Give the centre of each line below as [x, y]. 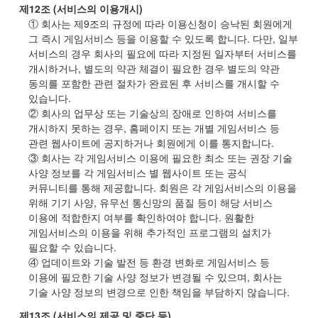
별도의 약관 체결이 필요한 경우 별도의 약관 [181, 68]
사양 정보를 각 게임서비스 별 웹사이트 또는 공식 [137, 172]
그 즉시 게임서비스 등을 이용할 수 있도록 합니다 [137, 38]
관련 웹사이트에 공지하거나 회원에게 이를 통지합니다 [149, 143]
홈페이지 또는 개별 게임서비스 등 [204, 128]
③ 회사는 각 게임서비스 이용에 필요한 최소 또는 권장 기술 [160, 158]
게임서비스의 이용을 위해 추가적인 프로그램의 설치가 [149, 232]
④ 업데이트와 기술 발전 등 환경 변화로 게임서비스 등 [149, 262]
